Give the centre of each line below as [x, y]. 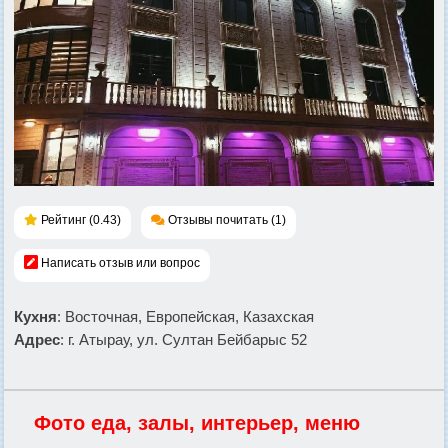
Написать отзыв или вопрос [120, 263]
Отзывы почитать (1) [227, 220]
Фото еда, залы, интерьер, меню [197, 423]
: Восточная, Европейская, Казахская [185, 317]
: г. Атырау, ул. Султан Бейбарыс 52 [183, 340]
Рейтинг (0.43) [81, 220]
